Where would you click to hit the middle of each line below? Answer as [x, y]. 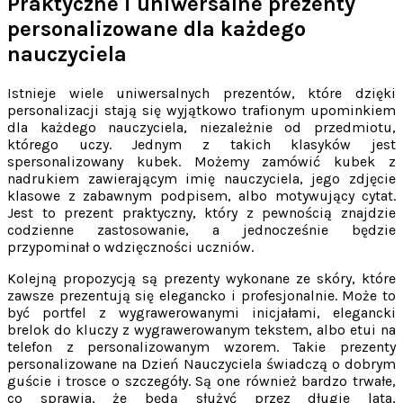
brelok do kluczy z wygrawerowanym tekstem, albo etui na [201, 329]
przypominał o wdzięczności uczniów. [130, 246]
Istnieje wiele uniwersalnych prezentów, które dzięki [201, 93]
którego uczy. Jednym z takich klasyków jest [201, 144]
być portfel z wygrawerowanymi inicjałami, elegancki [201, 312]
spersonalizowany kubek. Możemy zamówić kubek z [201, 161]
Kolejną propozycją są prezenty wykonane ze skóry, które [201, 278]
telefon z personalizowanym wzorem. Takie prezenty [201, 346]
